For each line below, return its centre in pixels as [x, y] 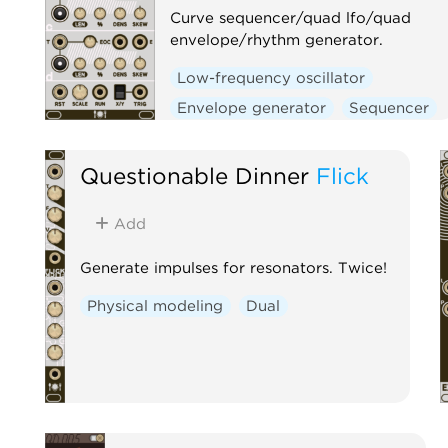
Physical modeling [155, 305]
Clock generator [238, 137]
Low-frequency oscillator [271, 77]
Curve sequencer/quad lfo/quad [290, 17]
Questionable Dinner [194, 175]
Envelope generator [252, 107]
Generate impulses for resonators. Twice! [233, 267]
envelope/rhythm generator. [276, 39]
